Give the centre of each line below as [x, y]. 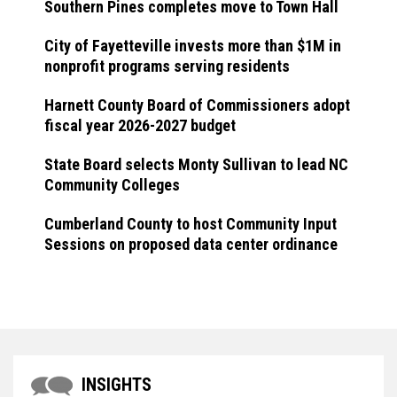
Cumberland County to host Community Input [191, 224]
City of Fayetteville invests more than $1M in [193, 46]
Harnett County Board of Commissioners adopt [197, 105]
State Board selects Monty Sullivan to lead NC [196, 165]
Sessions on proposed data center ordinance [191, 245]
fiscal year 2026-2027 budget [140, 126]
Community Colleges [112, 185]
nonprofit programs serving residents [167, 66]
